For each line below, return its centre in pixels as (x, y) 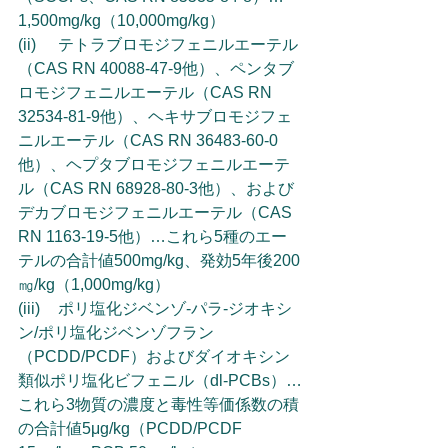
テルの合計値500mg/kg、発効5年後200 (159, 260)
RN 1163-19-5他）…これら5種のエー (152, 236)
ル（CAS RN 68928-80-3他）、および (156, 188)
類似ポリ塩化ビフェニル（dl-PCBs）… (160, 380)
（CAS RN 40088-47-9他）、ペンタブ (156, 68)
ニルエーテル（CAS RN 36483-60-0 (148, 140)
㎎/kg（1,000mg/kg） (94, 284)
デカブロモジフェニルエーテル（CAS (157, 212)
